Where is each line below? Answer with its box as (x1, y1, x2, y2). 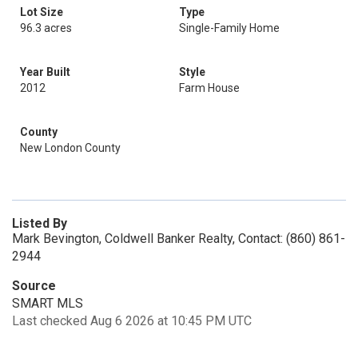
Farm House (179, 82, 240, 94)
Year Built (20, 66, 70, 78)
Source (12, 278, 56, 293)
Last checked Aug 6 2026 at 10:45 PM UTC (12, 313, 252, 328)
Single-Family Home (179, 22, 280, 34)
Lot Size (20, 6, 63, 18)
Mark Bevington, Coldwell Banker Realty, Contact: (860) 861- (12, 231, 345, 246)
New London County (20, 141, 121, 154)
